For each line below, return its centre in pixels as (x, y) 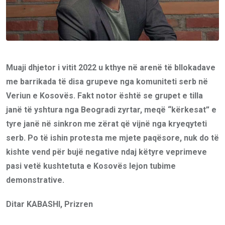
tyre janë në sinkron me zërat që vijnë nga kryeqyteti (106, 124)
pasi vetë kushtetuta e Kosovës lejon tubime (91, 166)
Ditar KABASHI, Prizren (49, 204)
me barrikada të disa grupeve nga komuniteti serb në (107, 81)
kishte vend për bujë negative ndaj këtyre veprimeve (106, 152)
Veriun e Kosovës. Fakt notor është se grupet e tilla (104, 95)
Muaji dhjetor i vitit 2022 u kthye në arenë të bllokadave (111, 67)
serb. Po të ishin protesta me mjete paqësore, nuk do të (113, 138)
